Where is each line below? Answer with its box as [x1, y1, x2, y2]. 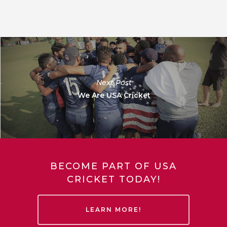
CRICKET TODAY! [66, 173, 161, 185]
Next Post [96, 78, 132, 88]
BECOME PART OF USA [50, 160, 177, 172]
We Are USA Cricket [77, 91, 150, 100]
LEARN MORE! [86, 205, 141, 213]
